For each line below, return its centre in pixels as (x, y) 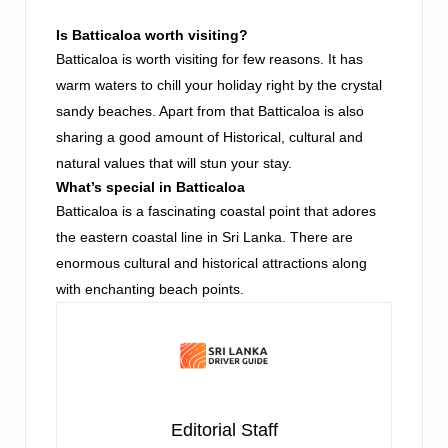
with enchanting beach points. (150, 289)
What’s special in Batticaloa (150, 187)
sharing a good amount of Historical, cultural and (209, 137)
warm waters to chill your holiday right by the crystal (219, 85)
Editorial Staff (224, 430)
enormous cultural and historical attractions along (211, 263)
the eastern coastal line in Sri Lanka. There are (204, 237)
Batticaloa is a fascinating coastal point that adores (216, 211)
